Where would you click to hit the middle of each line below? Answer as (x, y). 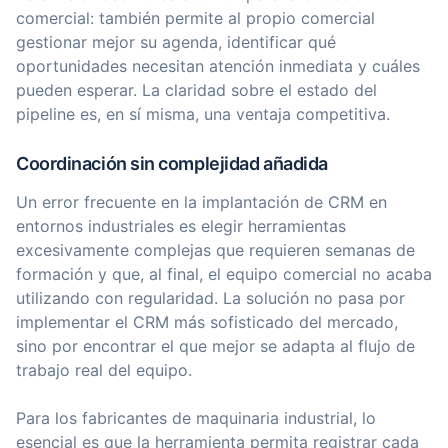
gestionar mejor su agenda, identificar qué (176, 42)
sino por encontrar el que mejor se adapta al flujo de (215, 346)
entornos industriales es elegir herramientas (181, 226)
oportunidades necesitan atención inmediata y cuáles (218, 66)
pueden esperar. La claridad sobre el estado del (196, 90)
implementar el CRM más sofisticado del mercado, (207, 322)
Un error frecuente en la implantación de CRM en (201, 202)
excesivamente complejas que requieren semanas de (215, 250)
